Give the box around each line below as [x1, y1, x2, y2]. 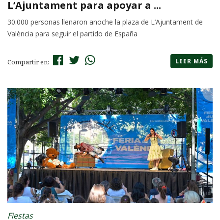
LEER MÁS [175, 57, 208, 66]
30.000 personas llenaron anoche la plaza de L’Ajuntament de [7, 17, 203, 27]
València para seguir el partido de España [7, 29, 137, 39]
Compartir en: [7, 57, 51, 67]
